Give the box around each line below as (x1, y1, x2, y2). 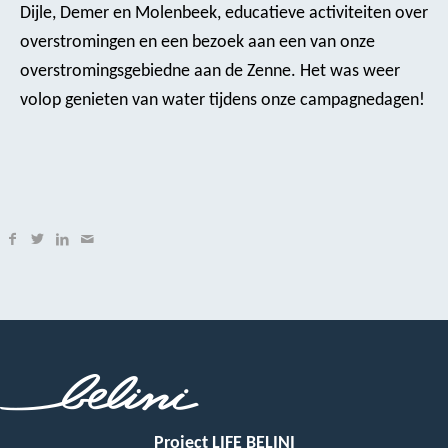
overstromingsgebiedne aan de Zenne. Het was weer (20, 62, 400, 82)
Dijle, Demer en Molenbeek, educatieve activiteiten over (20, 4, 428, 24)
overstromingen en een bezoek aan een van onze (20, 33, 375, 53)
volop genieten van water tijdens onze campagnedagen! (20, 91, 425, 111)
